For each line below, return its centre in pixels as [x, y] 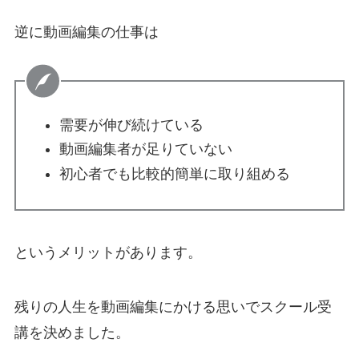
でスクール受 [288, 307]
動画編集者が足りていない [145, 149]
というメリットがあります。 [108, 252]
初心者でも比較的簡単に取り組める [174, 173]
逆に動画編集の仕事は [86, 32]
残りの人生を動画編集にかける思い [129, 307]
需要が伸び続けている [131, 125]
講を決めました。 [72, 332]
